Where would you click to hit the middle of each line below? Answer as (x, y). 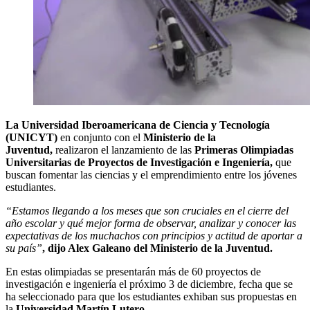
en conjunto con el (102, 137)
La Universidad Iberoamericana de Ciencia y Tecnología (138, 125)
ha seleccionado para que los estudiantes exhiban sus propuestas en (151, 296)
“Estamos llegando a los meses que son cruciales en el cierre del (147, 210)
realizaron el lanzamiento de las (124, 149)
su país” (24, 248)
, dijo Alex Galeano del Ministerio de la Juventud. (157, 248)
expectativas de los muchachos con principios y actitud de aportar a (154, 235)
